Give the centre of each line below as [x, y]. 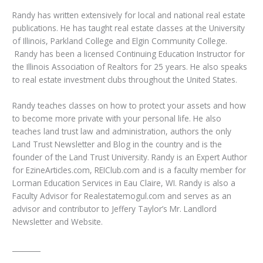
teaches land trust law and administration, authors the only [122, 131]
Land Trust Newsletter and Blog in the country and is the [117, 144]
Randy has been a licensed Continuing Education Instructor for [129, 54]
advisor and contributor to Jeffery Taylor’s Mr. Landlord [115, 208]
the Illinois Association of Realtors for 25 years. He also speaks [130, 67]
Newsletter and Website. [58, 221]
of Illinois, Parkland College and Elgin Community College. [120, 41]
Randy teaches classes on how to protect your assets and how [129, 105]
